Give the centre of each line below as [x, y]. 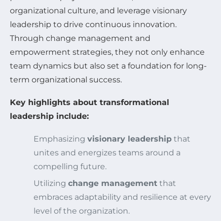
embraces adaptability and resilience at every [122, 197]
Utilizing [51, 183]
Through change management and [80, 38]
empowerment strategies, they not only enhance [107, 52]
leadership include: [49, 116]
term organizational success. [66, 80]
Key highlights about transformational [90, 102]
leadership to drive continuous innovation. [93, 24]
